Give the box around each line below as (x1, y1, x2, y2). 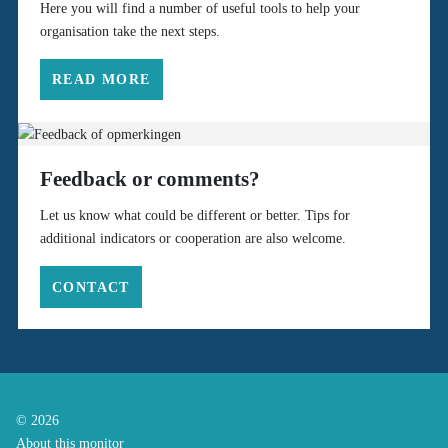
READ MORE (51, 70, 151, 87)
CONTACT (51, 278, 130, 295)
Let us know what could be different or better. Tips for (39, 207, 350, 224)
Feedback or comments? (39, 167, 260, 192)
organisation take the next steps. (39, 22, 220, 39)
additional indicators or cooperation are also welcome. (39, 230, 346, 247)
